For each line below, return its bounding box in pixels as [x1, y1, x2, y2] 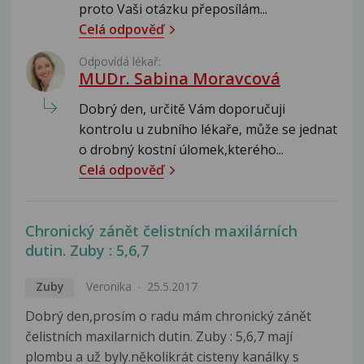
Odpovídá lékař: [79, 53, 161, 69]
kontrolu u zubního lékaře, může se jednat [79, 119, 337, 138]
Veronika [85, 279, 132, 295]
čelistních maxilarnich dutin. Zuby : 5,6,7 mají [25, 327, 292, 345]
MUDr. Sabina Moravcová [79, 67, 280, 89]
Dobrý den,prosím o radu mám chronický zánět [25, 306, 311, 325]
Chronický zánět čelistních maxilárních [25, 220, 297, 240]
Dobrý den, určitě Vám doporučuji [79, 99, 285, 118]
